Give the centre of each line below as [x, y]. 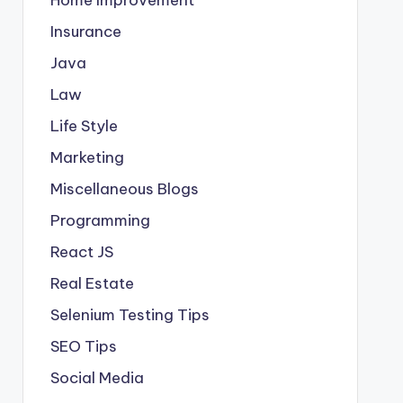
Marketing [87, 157]
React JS [81, 251]
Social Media [97, 377]
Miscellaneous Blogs [124, 188]
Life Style [84, 125]
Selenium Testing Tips [130, 314]
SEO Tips [83, 346]
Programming [100, 220]
